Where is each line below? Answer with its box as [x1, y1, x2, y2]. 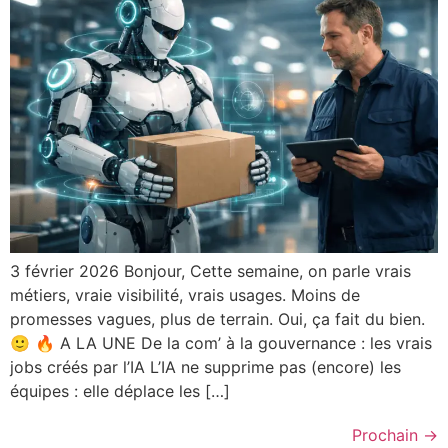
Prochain [352, 424, 423, 445]
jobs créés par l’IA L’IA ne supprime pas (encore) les [10, 356, 401, 377]
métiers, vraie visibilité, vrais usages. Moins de [10, 284, 360, 305]
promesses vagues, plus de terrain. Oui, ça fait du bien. [10, 308, 425, 329]
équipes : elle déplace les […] [10, 380, 230, 401]
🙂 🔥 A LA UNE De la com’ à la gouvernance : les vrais [10, 332, 432, 353]
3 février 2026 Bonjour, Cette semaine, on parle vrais [10, 260, 411, 281]
